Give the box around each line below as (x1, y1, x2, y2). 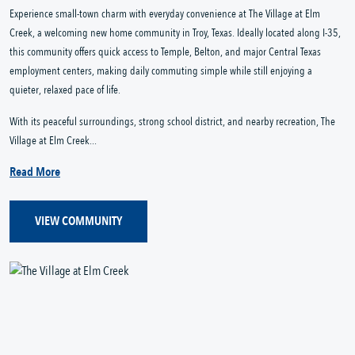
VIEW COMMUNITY (35, 212, 122, 231)
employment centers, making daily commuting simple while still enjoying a (10, 63, 312, 78)
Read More (10, 162, 60, 181)
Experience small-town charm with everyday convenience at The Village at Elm (10, 6, 320, 21)
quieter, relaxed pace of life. (10, 82, 120, 97)
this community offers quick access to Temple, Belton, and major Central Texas (10, 44, 321, 59)
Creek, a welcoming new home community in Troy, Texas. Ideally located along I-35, (10, 25, 341, 40)
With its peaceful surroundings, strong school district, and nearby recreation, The (10, 113, 335, 129)
